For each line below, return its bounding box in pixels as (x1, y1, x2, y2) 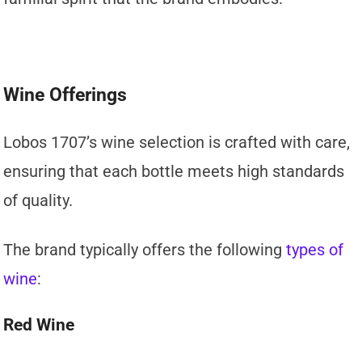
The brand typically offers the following (3, 240, 287, 260)
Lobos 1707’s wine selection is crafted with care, (3, 133, 351, 153)
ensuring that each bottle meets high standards (3, 162, 345, 182)
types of (286, 240, 344, 260)
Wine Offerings (3, 84, 128, 107)
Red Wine (3, 315, 75, 335)
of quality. (3, 191, 74, 211)
